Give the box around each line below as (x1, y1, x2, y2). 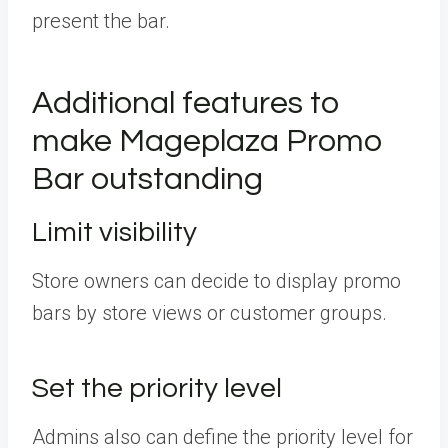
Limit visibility (32, 217, 203, 247)
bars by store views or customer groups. (32, 300, 392, 325)
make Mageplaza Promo (32, 124, 383, 158)
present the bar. (32, 8, 175, 33)
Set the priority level (32, 373, 282, 403)
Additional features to (32, 86, 340, 120)
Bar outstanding (32, 162, 270, 196)
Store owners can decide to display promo (32, 268, 401, 293)
